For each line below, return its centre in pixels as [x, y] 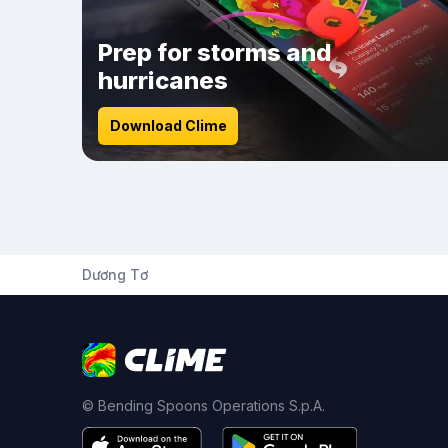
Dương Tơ [115, 274]
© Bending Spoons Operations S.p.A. [203, 405]
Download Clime [168, 125]
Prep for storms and [215, 52]
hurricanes [163, 80]
